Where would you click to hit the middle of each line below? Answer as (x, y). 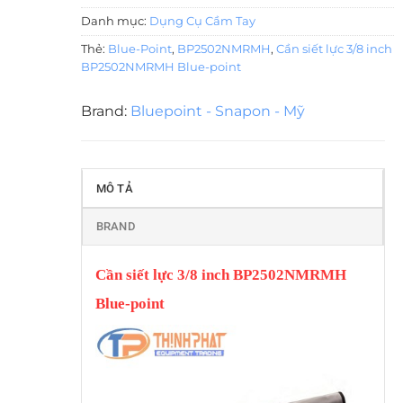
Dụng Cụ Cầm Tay (202, 22)
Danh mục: (115, 22)
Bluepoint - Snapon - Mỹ (217, 112)
